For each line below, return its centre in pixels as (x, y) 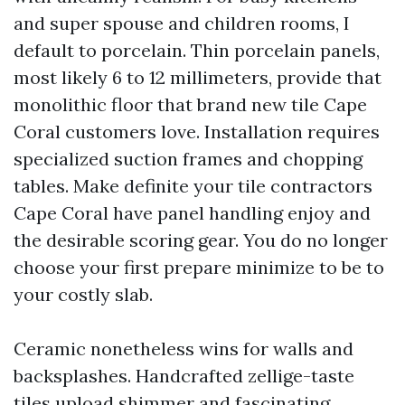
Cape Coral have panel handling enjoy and (192, 213)
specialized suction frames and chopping (188, 159)
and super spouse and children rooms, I (182, 23)
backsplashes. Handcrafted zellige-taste (184, 376)
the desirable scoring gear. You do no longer (201, 240)
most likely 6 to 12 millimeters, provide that (198, 77)
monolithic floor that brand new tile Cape (190, 104)
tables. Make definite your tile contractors (193, 186)
